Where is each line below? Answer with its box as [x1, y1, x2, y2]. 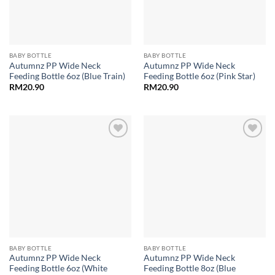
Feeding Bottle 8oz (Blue [143, 263, 236, 274]
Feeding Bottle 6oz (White [9, 263, 107, 274]
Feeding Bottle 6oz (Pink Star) [143, 71, 255, 81]
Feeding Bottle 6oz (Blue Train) [9, 71, 125, 81]
